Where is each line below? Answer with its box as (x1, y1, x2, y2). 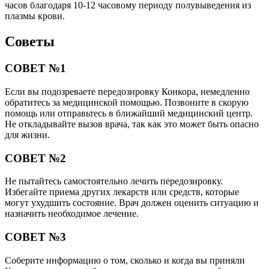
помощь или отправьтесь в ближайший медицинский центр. (5, 108, 253, 118)
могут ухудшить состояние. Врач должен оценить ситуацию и (5, 198, 259, 208)
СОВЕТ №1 (5, 62, 66, 75)
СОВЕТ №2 (5, 151, 66, 165)
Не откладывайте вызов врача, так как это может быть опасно (5, 119, 259, 129)
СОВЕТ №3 (5, 231, 66, 244)
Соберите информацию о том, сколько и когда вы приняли (5, 255, 245, 265)
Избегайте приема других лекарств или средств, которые (5, 187, 239, 198)
